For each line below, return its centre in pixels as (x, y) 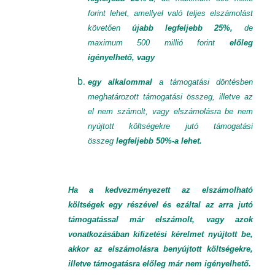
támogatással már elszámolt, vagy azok (160, 219)
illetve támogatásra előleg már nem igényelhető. (159, 264)
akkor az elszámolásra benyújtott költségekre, (160, 249)
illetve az (236, 97)
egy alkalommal (120, 82)
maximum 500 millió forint (151, 43)
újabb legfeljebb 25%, (188, 28)
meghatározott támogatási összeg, (151, 97)
